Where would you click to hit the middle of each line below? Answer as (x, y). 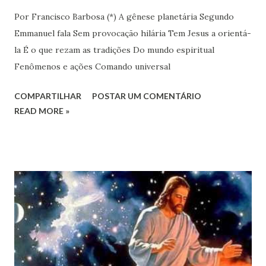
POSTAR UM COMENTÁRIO (147, 96)
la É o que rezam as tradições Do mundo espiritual (114, 50)
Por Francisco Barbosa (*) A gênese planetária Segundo (124, 16)
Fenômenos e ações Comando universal (92, 66)
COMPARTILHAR (48, 96)
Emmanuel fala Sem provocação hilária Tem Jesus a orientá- (133, 33)
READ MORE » (42, 110)
